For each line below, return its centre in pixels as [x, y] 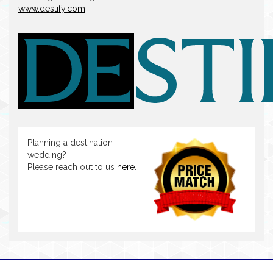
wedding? [47, 155]
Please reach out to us [72, 167]
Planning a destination [70, 143]
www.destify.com [52, 9]
